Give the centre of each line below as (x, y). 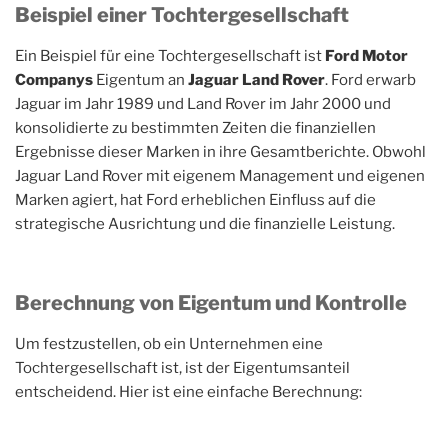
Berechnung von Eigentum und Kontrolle (211, 302)
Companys (54, 80)
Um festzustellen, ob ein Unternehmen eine (169, 343)
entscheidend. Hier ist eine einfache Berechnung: (188, 391)
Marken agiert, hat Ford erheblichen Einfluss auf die (195, 200)
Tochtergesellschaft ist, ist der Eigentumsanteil (182, 367)
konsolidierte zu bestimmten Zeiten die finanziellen (195, 128)
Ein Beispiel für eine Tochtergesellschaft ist (170, 56)
